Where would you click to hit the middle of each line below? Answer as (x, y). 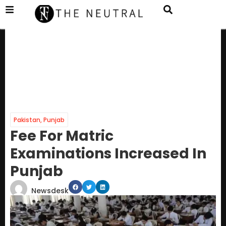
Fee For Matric (62, 136)
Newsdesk (50, 191)
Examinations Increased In (108, 154)
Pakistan (27, 120)
